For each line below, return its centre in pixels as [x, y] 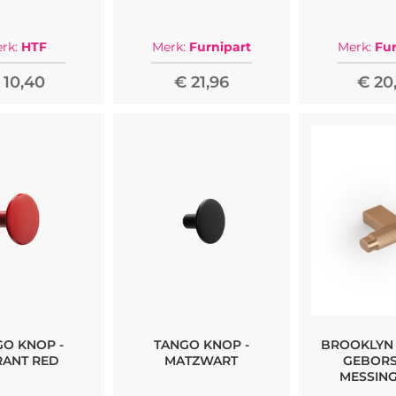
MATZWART [202, 360]
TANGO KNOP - [201, 344]
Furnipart [220, 46]
